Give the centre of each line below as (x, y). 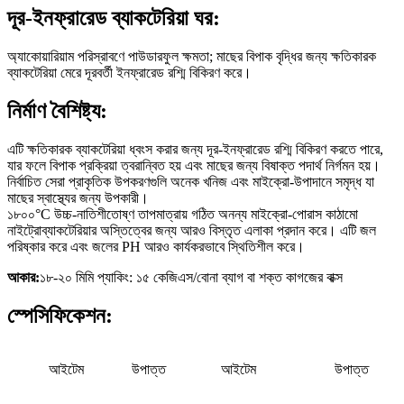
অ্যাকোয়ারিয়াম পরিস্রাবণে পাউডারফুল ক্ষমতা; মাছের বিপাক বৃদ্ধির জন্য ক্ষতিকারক (192, 56)
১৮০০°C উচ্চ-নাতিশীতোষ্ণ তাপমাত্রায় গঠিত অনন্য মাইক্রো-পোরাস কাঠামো (183, 214)
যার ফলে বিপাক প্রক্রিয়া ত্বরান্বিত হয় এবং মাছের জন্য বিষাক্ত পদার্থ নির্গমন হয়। (194, 165)
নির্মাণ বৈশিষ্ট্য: (57, 110)
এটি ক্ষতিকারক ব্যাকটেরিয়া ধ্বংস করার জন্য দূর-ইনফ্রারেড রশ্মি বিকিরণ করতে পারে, (195, 149)
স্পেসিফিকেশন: (60, 315)
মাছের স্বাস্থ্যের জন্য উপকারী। (78, 197)
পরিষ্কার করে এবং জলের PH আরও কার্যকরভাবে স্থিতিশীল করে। (156, 246)
